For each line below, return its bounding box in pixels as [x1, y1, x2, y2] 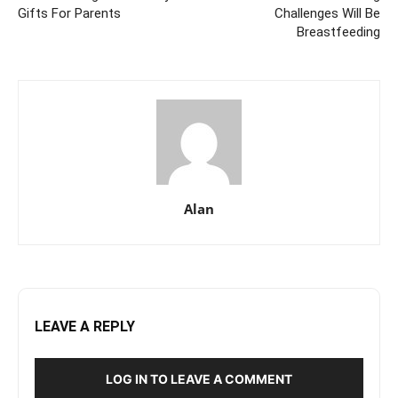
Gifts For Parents [18, 5, 121, 21]
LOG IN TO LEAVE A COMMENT [106, 371, 292, 386]
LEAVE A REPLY [35, 318, 135, 335]
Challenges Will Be [275, 5, 380, 21]
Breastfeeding [297, 24, 380, 40]
